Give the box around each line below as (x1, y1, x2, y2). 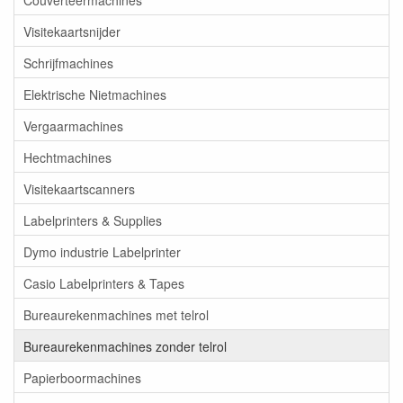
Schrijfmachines (23, 53, 113, 72)
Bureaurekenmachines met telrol (23, 305, 209, 324)
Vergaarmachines (23, 116, 123, 135)
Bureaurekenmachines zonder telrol (23, 336, 227, 355)
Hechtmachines (23, 148, 112, 166)
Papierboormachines (23, 368, 141, 387)
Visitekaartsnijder (23, 22, 121, 40)
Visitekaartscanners (23, 179, 135, 198)
